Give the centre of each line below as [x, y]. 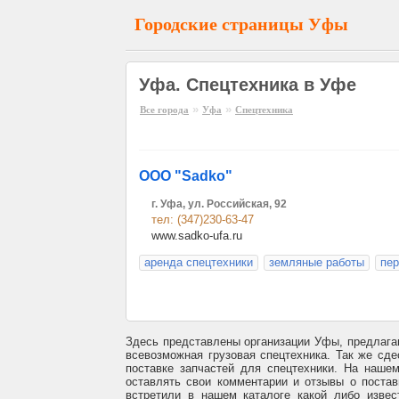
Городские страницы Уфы [241, 24]
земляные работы [317, 262]
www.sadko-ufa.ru [197, 236]
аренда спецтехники [199, 262]
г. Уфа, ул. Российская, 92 [219, 204]
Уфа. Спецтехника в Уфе [248, 85]
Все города [164, 110]
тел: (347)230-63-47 [203, 220]
